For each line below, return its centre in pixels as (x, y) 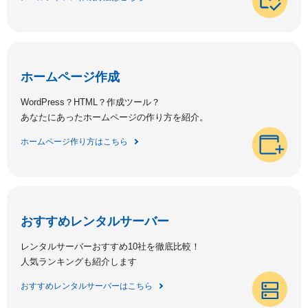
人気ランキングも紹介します (78, 261)
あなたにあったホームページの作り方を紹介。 (114, 117)
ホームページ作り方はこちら (74, 141)
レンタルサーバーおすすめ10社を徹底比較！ (110, 246)
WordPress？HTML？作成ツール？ (90, 102)
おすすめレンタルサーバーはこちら (86, 286)
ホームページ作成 (70, 77)
